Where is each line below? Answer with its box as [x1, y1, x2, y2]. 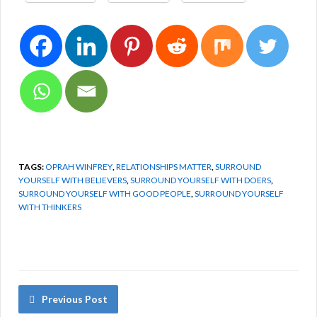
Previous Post [42, 292, 108, 305]
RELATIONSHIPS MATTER [116, 161, 212, 172]
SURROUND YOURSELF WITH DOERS [130, 174, 271, 185]
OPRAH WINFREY [45, 161, 113, 172]
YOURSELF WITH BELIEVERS [18, 174, 127, 185]
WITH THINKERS [18, 201, 81, 212]
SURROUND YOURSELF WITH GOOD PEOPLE [18, 188, 191, 199]
